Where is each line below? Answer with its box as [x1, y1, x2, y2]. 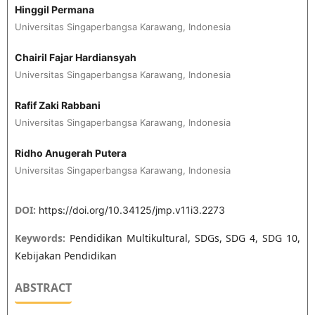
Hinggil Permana [14, 3, 94, 15]
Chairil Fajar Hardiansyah [14, 51, 136, 63]
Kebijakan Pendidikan [14, 249, 117, 263]
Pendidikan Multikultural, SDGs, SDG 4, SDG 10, [69, 231, 301, 245]
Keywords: [14, 231, 70, 245]
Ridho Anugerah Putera [14, 147, 127, 160]
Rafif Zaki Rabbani [14, 99, 101, 112]
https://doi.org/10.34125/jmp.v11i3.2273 [38, 204, 225, 217]
